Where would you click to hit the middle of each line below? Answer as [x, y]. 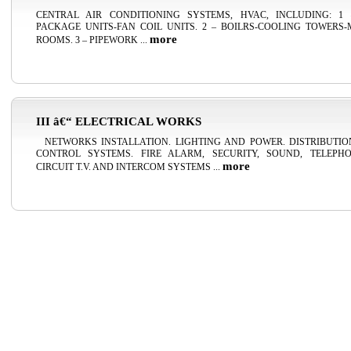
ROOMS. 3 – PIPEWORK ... [93, 40]
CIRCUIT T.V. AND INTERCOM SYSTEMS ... [129, 167]
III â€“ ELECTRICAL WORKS [119, 121]
